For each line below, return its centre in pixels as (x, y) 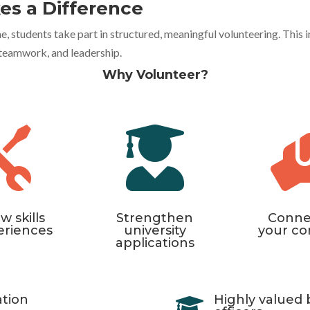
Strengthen (155, 218)
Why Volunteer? (155, 74)
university (155, 231)
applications (155, 243)
